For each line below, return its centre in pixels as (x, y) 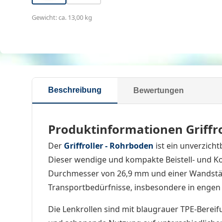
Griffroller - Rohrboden (109, 145)
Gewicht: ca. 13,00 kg (62, 17)
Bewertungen (159, 90)
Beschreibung (75, 90)
